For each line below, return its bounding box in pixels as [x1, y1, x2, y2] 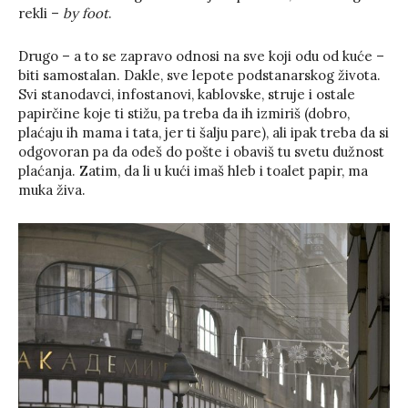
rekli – [18, 5, 59, 23]
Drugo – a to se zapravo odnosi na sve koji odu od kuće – [18, 47, 384, 66]
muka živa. [18, 181, 86, 199]
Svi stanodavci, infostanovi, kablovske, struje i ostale [18, 86, 355, 104]
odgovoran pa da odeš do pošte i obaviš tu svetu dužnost [18, 143, 384, 161]
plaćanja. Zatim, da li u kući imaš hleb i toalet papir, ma [18, 162, 368, 180]
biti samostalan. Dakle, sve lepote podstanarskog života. [18, 66, 381, 85]
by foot [59, 5, 108, 23]
